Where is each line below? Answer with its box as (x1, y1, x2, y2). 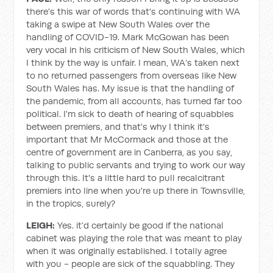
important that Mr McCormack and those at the (26, 133, 229, 145)
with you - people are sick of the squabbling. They (26, 258, 235, 269)
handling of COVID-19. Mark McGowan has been (26, 31, 230, 43)
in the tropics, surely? (26, 197, 116, 209)
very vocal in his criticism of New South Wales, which (26, 44, 246, 55)
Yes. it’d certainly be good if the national (57, 219, 224, 231)
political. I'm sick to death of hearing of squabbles (26, 108, 235, 119)
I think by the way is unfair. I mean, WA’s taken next (26, 57, 240, 68)
